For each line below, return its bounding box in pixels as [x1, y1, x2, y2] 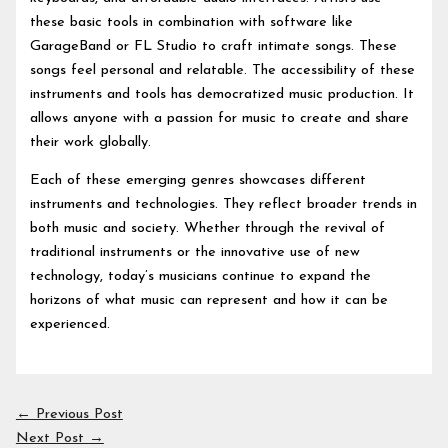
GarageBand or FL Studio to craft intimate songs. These [30, 38, 398, 54]
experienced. [30, 317, 111, 333]
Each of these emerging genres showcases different [30, 173, 367, 189]
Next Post [15, 430, 89, 446]
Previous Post [30, 406, 123, 422]
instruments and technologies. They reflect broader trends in [30, 197, 418, 213]
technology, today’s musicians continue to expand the [30, 269, 372, 285]
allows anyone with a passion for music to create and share [30, 110, 410, 126]
